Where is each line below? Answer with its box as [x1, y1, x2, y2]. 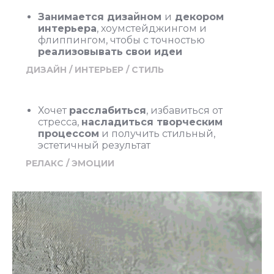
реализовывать [38, 46, 123, 57]
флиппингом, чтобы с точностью [38, 34, 205, 46]
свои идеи [125, 46, 182, 57]
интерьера [38, 23, 97, 34]
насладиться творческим [81, 116, 223, 128]
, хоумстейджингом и [97, 23, 207, 34]
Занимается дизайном [38, 11, 165, 23]
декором [172, 11, 224, 23]
